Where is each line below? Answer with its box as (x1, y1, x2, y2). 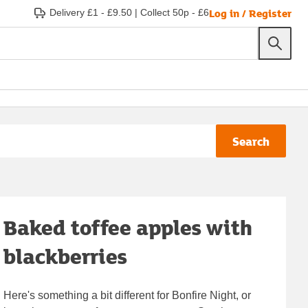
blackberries (3, 241, 128, 271)
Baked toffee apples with (3, 212, 253, 242)
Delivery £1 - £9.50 (49, 7, 132, 18)
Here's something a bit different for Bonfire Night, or (3, 289, 252, 301)
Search (232, 132, 269, 150)
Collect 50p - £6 (140, 7, 209, 18)
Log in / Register (209, 5, 291, 21)
